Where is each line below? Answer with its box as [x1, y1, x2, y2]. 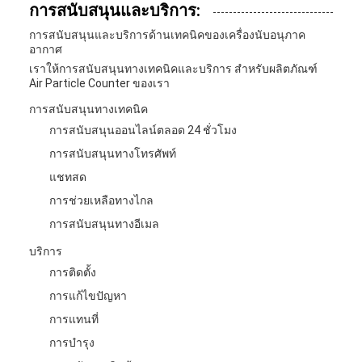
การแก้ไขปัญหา [49, 288, 127, 302]
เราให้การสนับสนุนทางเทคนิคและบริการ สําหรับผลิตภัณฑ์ [29, 61, 318, 75]
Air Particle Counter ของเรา [29, 76, 170, 90]
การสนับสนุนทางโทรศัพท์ [49, 146, 176, 160]
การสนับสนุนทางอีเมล [49, 217, 159, 230]
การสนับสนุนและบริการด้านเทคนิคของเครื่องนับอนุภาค [29, 27, 305, 41]
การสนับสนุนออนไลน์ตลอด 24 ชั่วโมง [49, 123, 237, 137]
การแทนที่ [49, 312, 99, 326]
